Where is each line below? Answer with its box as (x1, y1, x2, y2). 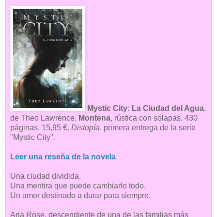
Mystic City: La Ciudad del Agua (87, 104, 204, 113)
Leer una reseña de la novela (10, 153, 116, 161)
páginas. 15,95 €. (10, 124, 71, 132)
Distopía (71, 124, 100, 132)
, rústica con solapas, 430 (110, 114, 198, 123)
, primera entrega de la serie (100, 124, 196, 132)
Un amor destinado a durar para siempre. (10, 191, 151, 200)
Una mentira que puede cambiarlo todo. (10, 182, 146, 190)
